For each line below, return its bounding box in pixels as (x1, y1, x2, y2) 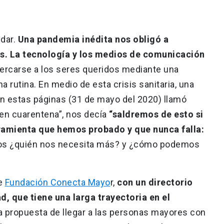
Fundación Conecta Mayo (4, 176, 110, 187)
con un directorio (114, 176, 193, 187)
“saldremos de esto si (106, 108, 203, 119)
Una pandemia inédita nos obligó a (17, 33, 168, 44)
